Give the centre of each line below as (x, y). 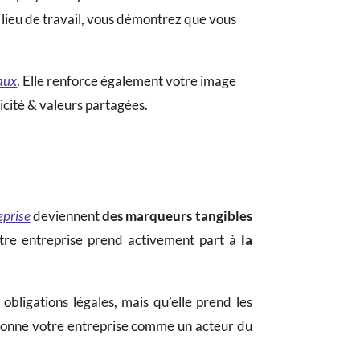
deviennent (66, 215)
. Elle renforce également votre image (127, 80)
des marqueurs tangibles (177, 215)
